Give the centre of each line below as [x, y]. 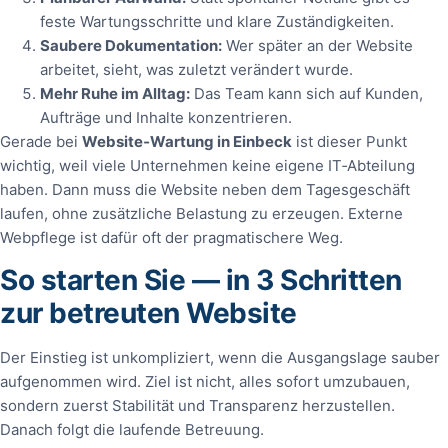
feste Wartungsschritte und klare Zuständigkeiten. [217, 21]
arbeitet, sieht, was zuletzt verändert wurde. [196, 69]
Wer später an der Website [317, 45]
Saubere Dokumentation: [131, 45]
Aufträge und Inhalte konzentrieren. [166, 117]
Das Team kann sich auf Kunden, [306, 93]
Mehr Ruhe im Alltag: [115, 93]
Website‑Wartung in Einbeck [187, 141]
